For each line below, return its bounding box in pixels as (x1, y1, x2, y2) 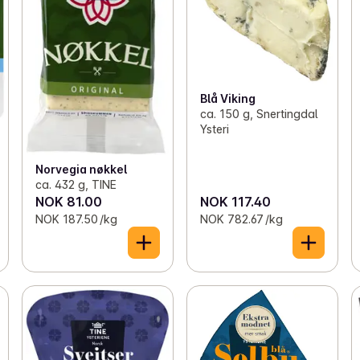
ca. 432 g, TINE (35, 177, 117, 191)
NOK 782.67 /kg (199, 211, 283, 226)
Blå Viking (199, 92, 256, 106)
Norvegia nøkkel (35, 162, 127, 176)
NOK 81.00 (35, 193, 102, 210)
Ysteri (199, 122, 229, 137)
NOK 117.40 (199, 193, 271, 210)
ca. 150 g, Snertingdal (199, 107, 317, 121)
